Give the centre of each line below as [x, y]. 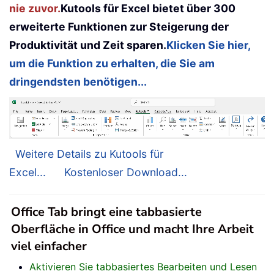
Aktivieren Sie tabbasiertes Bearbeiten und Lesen [143, 266]
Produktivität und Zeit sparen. [88, 45]
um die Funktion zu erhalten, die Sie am [112, 63]
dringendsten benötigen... [78, 81]
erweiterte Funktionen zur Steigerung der [119, 26]
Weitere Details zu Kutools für [90, 154]
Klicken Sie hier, [208, 45]
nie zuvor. [35, 8]
